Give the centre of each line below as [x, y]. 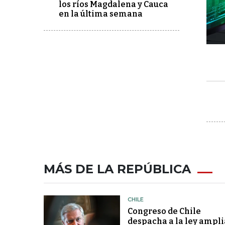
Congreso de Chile [164, 211]
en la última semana [101, 14]
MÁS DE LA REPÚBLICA [117, 169]
